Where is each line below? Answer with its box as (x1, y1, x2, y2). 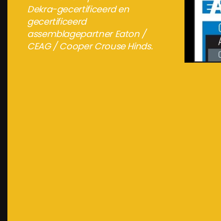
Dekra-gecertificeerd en (27, 3, 129, 16)
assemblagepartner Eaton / (27, 28, 146, 40)
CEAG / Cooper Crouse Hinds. (27, 40, 153, 53)
